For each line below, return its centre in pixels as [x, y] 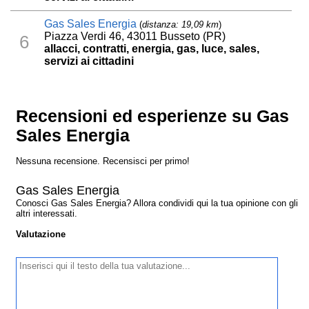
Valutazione [41, 234]
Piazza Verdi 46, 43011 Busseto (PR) [135, 36]
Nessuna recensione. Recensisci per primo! [103, 161]
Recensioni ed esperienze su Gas [153, 116]
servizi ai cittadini [89, 61]
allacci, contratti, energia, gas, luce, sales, [152, 48]
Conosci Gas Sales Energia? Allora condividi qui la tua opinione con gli [157, 203]
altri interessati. [47, 213]
